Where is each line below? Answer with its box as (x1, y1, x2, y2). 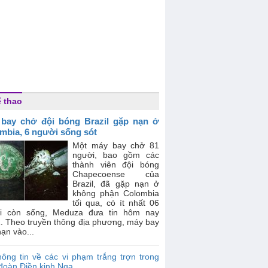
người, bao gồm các (72, 150, 159, 160)
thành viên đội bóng (72, 160, 159, 169)
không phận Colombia (72, 188, 159, 198)
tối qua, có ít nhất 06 (72, 198, 159, 208)
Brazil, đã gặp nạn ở (72, 179, 159, 188)
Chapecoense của (72, 169, 159, 179)
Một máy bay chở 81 (72, 141, 159, 150)
